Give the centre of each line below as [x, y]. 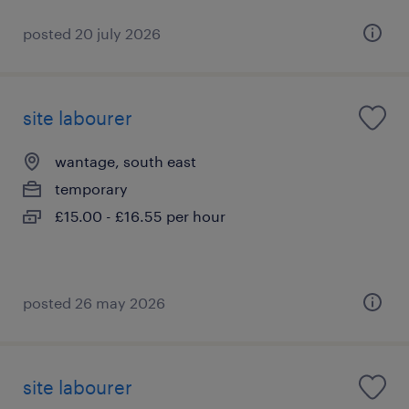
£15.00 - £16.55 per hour [140, 215]
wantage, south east [126, 161]
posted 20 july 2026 [92, 33]
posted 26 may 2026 [94, 302]
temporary [91, 188]
